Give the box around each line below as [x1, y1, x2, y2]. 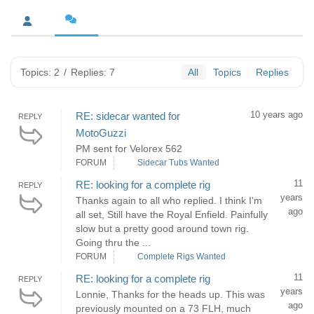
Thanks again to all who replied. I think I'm [76, 195, 262, 206]
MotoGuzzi [76, 127, 126, 139]
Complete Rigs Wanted [137, 252, 226, 261]
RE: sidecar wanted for [76, 110, 180, 122]
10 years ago [250, 109, 303, 120]
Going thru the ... [76, 237, 151, 248]
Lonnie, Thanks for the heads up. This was [76, 289, 265, 300]
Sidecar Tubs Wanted [137, 158, 219, 168]
